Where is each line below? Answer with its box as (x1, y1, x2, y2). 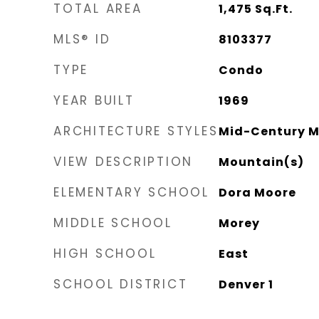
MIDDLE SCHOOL (53, 214, 172, 231)
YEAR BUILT (53, 92, 135, 109)
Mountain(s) (218, 154, 304, 170)
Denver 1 (218, 276, 273, 293)
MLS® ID (53, 31, 111, 48)
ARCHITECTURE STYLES (53, 122, 219, 140)
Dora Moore (218, 184, 296, 201)
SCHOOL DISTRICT (53, 276, 188, 293)
